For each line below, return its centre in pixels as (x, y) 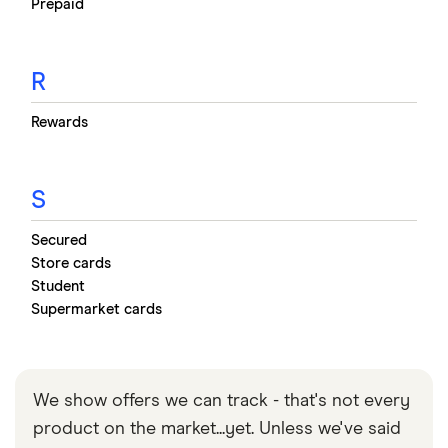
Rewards (59, 122)
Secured (59, 240)
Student (58, 286)
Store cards (71, 263)
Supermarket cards (96, 309)
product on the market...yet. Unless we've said (217, 428)
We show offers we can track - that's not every (221, 400)
